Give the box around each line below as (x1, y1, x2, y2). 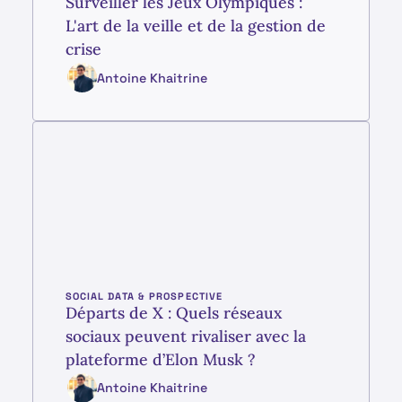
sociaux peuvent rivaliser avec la (65, 325, 306, 346)
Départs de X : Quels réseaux (65, 301, 282, 323)
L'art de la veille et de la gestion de (65, 14, 326, 36)
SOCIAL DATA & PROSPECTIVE (65, 289, 223, 302)
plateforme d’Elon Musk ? (65, 348, 256, 370)
